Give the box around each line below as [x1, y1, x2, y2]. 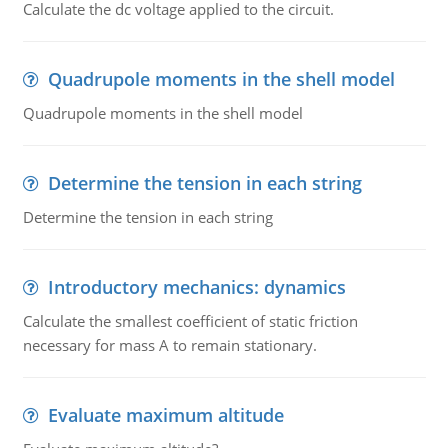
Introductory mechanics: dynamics [47, 275, 346, 299]
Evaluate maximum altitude [47, 403, 284, 427]
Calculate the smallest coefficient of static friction [22, 311, 358, 331]
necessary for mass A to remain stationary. [22, 335, 317, 355]
